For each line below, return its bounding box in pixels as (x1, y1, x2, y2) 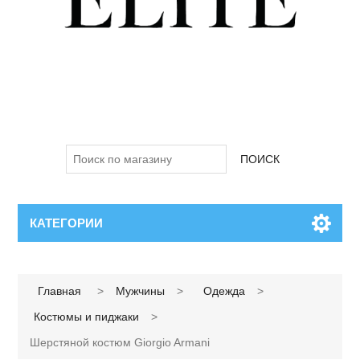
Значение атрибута (219, 265, 321, 279)
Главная (38, 284, 82, 297)
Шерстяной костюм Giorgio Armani (30, 335, 211, 349)
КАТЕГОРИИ (30, 215, 104, 230)
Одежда (203, 284, 246, 297)
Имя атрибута (58, 265, 132, 279)
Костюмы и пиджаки (34, 309, 140, 323)
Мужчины (116, 284, 166, 297)
